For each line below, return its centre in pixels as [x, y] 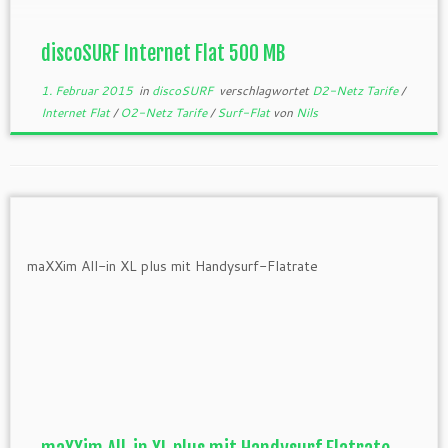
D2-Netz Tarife [356, 90]
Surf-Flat [244, 112]
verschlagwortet [263, 90]
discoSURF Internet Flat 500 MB [162, 53]
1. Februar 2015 [86, 90]
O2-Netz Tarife [164, 112]
